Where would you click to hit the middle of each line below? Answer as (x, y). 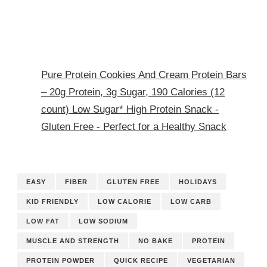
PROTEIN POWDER (60, 261)
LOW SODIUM (103, 221)
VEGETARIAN (211, 261)
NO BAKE (156, 241)
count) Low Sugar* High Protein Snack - (130, 109)
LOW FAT (43, 221)
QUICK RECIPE (141, 261)
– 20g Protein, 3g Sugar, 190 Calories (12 (133, 92)
